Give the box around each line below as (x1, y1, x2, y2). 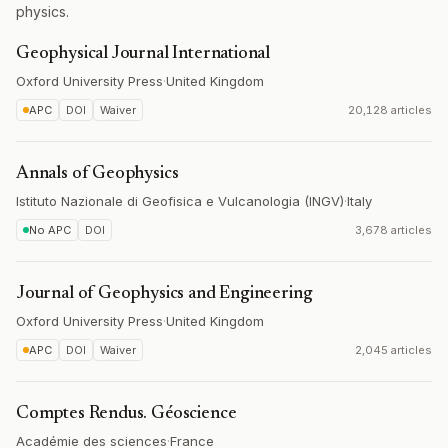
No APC (29, 223, 71, 237)
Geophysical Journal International (16, 45, 271, 63)
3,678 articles (355, 223, 432, 237)
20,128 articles (348, 103, 432, 117)
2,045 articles (355, 343, 432, 357)
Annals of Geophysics (16, 165, 179, 183)
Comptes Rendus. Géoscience (16, 405, 237, 423)
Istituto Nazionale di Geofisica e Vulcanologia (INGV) (16, 193, 344, 209)
